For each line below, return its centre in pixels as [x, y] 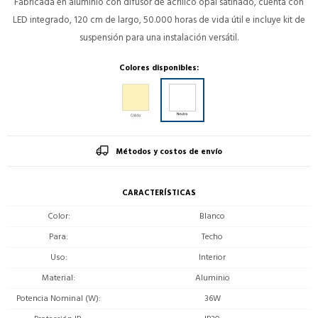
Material [57, 278]
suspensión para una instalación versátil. [159, 37]
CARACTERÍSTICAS [159, 193]
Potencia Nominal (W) [57, 298]
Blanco [212, 216]
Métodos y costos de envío [169, 152]
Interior [212, 257]
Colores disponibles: [159, 68]
